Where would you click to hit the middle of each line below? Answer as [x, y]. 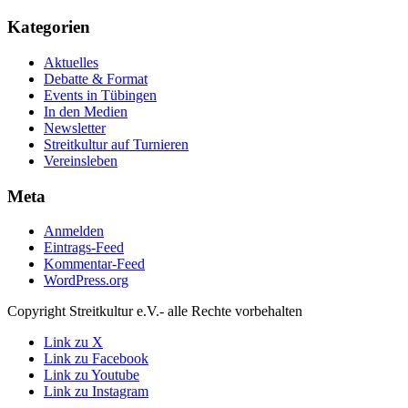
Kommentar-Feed [94, 264]
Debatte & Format [96, 78]
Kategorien [49, 27]
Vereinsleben [81, 160]
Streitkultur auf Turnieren [116, 144]
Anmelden [74, 231]
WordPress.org [86, 280]
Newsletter [75, 127]
